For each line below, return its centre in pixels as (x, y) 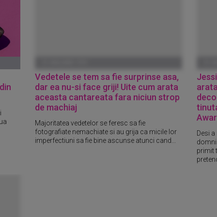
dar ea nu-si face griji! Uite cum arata (107, 87)
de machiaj (56, 107)
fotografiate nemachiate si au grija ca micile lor (106, 132)
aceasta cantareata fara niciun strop (108, 97)
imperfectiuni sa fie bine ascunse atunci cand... (106, 140)
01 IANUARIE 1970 (65, 63)
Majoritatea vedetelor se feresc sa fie (90, 123)
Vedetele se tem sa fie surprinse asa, (107, 77)
